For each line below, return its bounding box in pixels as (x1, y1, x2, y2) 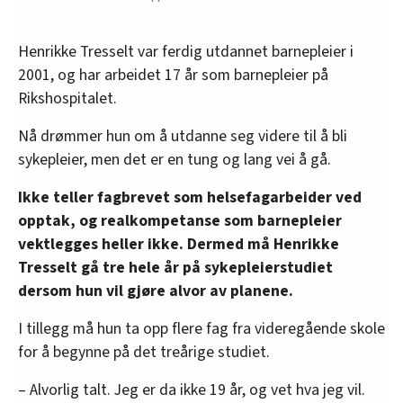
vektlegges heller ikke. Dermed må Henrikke (18, 233, 339, 256)
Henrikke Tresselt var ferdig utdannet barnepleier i (18, 40, 354, 64)
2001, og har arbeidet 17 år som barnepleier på (18, 64, 328, 87)
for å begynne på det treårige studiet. (18, 341, 270, 364)
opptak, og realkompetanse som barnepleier (18, 210, 342, 233)
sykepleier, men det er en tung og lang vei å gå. (18, 148, 331, 172)
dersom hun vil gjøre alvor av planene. (18, 280, 293, 303)
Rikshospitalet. (18, 87, 117, 111)
